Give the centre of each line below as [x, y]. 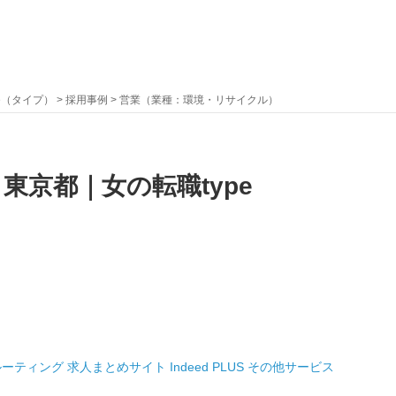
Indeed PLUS [207, 367]
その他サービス [291, 367]
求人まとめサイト [117, 367]
